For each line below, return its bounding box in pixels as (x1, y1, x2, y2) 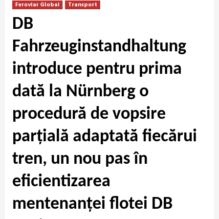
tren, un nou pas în (12, 150, 148, 168)
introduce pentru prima (12, 60, 182, 78)
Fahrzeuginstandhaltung (12, 38, 186, 56)
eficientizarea (12, 173, 110, 191)
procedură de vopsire (12, 105, 166, 123)
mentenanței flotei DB (12, 195, 173, 213)
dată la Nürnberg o (12, 83, 149, 101)
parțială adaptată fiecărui (12, 128, 197, 146)
